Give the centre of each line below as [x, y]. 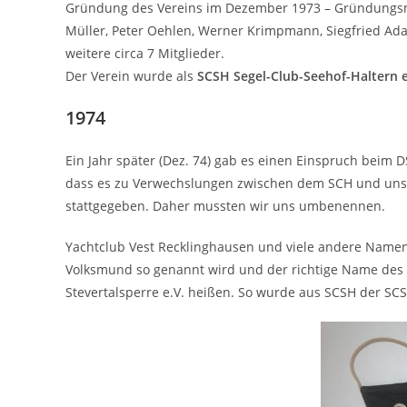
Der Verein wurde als [131, 76]
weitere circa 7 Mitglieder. [145, 53]
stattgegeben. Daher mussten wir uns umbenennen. [225, 206]
